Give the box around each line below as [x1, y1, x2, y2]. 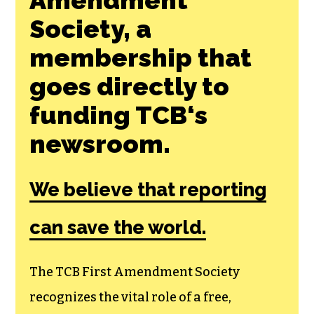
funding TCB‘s [29, 100, 208, 130]
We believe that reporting [29, 178, 267, 200]
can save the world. [29, 216, 207, 238]
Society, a [29, 13, 152, 43]
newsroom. [29, 128, 171, 158]
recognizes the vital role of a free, [29, 289, 232, 305]
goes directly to [29, 71, 230, 101]
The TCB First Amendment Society [29, 264, 240, 280]
